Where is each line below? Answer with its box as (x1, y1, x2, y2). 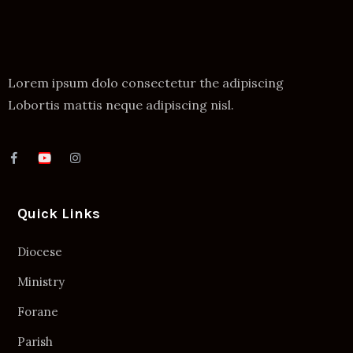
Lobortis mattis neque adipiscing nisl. (8, 97, 234, 113)
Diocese (17, 244, 62, 259)
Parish (17, 334, 53, 349)
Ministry (17, 274, 65, 289)
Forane (17, 304, 58, 319)
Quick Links (17, 205, 100, 222)
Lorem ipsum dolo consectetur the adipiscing (8, 75, 284, 91)
